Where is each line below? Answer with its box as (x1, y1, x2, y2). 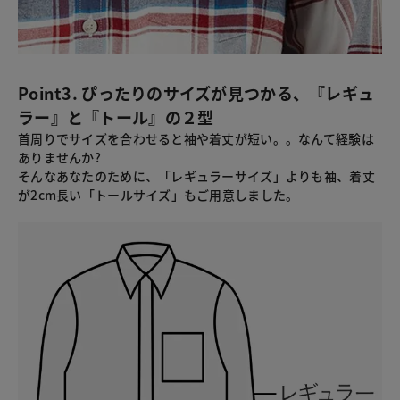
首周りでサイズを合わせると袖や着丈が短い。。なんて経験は (18, 129, 374, 148)
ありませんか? (18, 148, 101, 167)
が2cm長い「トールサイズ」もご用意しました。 (18, 186, 299, 204)
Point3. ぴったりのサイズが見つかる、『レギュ (18, 81, 375, 105)
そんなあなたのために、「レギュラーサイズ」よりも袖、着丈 (18, 167, 375, 186)
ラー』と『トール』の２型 (18, 105, 214, 129)
